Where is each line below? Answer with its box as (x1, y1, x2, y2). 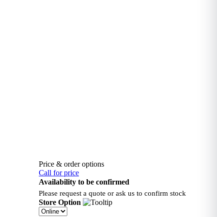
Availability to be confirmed (38, 178, 129, 186)
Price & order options (38, 160, 104, 168)
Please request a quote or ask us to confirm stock (38, 189, 186, 197)
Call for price (38, 169, 79, 177)
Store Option (38, 198, 81, 206)
